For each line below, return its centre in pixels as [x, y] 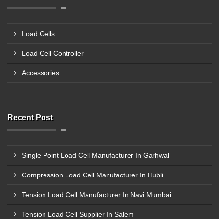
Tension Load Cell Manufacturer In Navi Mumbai [97, 195]
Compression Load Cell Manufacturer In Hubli [93, 175]
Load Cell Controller [53, 53]
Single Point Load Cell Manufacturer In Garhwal [96, 155]
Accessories [41, 73]
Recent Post [30, 118]
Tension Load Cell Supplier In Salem [78, 214]
